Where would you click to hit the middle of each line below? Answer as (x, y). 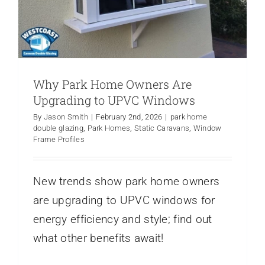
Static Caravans (162, 128)
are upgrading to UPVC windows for (124, 200)
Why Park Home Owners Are (112, 84)
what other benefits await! (98, 238)
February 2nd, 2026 (129, 117)
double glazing (58, 128)
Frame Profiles (59, 139)
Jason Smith (66, 117)
